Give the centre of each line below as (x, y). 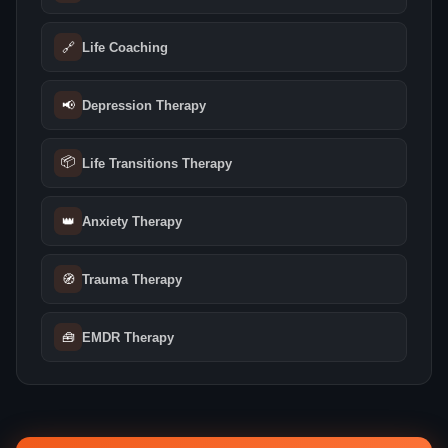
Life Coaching (125, 47)
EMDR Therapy (128, 337)
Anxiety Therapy (132, 221)
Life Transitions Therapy (157, 163)
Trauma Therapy (132, 279)
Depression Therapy (144, 105)
